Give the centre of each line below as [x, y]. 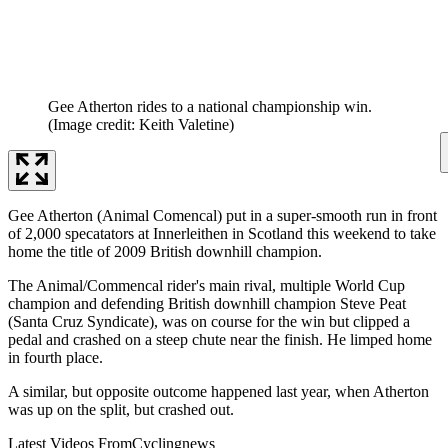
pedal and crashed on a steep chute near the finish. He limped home [220, 339]
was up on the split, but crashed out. [121, 409]
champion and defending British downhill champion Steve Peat [207, 303]
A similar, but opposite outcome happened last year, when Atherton [218, 391]
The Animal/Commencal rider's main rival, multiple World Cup [206, 285]
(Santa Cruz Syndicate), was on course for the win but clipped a [209, 321]
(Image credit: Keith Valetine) [141, 124]
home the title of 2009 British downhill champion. [165, 251]
